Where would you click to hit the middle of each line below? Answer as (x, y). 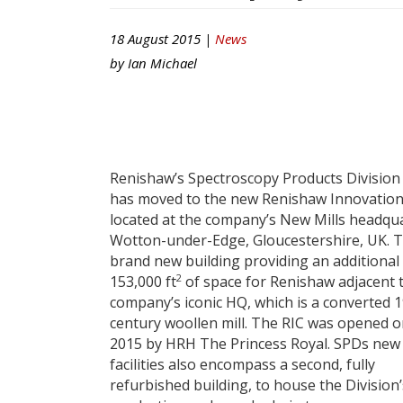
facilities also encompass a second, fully (242, 364)
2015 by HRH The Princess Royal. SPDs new (255, 343)
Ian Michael (162, 63)
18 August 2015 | (162, 38)
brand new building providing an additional (255, 260)
